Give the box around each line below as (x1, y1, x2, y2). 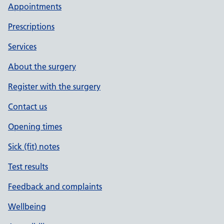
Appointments (8, 1, 61, 11)
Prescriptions (8, 21, 54, 31)
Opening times (8, 121, 62, 131)
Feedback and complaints (8, 181, 102, 191)
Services (8, 41, 36, 51)
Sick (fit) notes (8, 141, 59, 151)
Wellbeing (8, 201, 46, 211)
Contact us (8, 101, 47, 111)
